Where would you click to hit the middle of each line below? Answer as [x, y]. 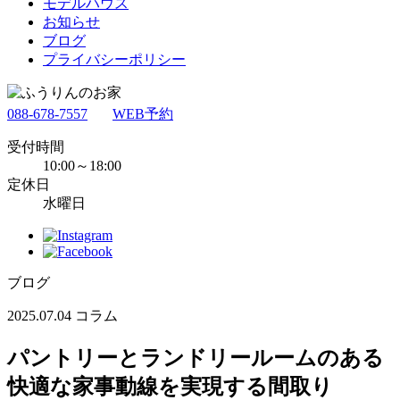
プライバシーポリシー [114, 59]
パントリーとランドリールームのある [196, 358]
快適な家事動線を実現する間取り [170, 386]
